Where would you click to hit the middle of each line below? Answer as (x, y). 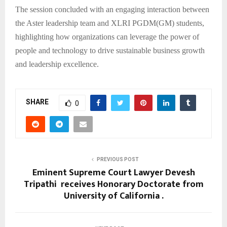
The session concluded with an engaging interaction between (112, 10)
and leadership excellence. (57, 64)
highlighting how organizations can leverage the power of (107, 37)
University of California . (113, 196)
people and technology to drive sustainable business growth (110, 51)
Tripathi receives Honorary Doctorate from (113, 184)
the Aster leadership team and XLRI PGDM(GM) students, (110, 23)
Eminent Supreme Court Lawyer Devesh (113, 173)
